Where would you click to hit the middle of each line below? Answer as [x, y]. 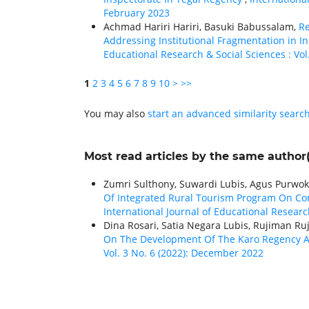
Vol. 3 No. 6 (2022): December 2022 [183, 253]
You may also [116, 114]
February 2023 [137, 13]
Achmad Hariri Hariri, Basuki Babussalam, [201, 27]
